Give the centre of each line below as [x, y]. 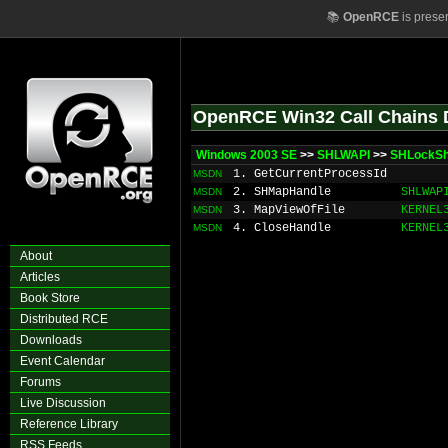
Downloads [51, 340]
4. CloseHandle [282, 228]
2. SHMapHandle [282, 192]
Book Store [50, 298]
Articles [40, 277]
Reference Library [69, 424]
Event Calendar [62, 361]
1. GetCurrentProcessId [310, 174]
